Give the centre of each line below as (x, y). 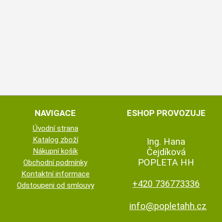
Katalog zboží (55, 139)
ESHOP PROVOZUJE (166, 113)
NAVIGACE (55, 113)
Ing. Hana (166, 142)
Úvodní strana (55, 128)
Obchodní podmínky (55, 162)
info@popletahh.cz (168, 206)
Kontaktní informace (55, 174)
